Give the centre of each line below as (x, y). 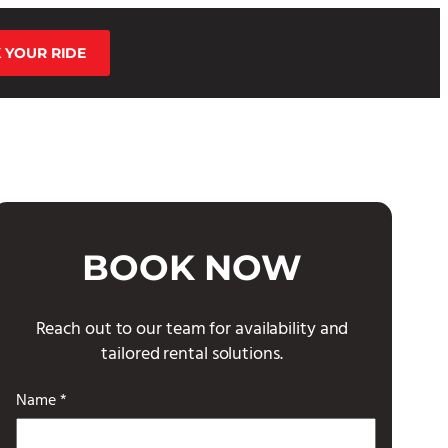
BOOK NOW (192, 267)
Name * (41, 401)
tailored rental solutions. (192, 354)
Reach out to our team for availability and (192, 329)
